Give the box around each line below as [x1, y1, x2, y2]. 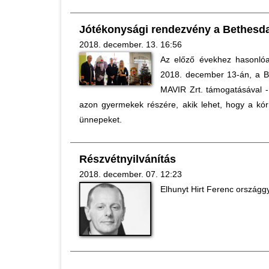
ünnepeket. [79, 115, 122, 124]
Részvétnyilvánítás [79, 153, 176, 165]
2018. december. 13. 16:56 [79, 40, 182, 49]
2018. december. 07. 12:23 [79, 169, 182, 179]
